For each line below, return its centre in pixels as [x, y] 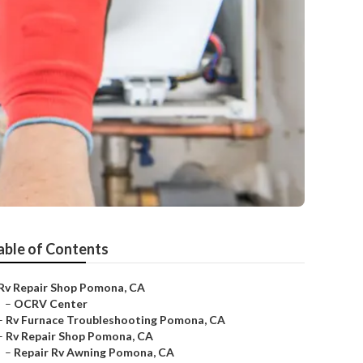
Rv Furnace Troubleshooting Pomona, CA [115, 320]
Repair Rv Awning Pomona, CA [94, 352]
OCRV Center [51, 303]
